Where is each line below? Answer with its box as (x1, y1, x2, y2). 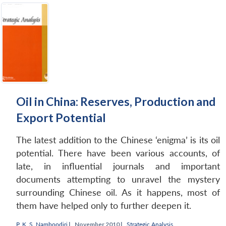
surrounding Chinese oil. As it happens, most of (16, 187, 220, 198)
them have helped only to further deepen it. (16, 200, 191, 211)
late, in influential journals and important (16, 160, 220, 172)
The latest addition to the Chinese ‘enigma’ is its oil (16, 134, 220, 145)
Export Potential (16, 110, 106, 125)
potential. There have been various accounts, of (16, 147, 220, 158)
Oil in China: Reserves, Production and (16, 94, 215, 108)
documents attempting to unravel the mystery (16, 174, 220, 185)
